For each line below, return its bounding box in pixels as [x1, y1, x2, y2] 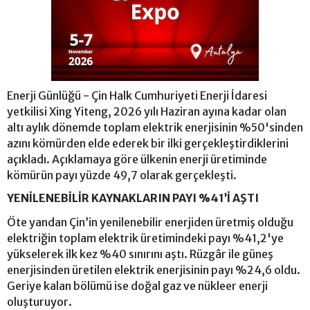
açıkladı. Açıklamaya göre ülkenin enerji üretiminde [7, 152, 267, 166]
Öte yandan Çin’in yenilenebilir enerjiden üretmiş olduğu [7, 215, 293, 229]
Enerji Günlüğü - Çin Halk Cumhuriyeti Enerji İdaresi [7, 88, 267, 102]
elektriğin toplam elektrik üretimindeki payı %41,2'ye [7, 230, 284, 245]
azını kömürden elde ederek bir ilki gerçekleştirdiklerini [7, 136, 289, 150]
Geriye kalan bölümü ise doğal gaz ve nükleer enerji [7, 278, 268, 293]
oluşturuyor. [7, 294, 72, 309]
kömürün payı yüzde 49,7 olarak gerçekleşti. [7, 167, 237, 182]
